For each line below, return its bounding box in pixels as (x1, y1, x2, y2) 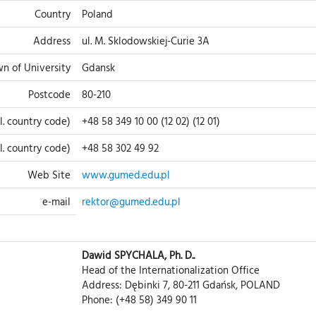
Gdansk (82, 59, 115, 75)
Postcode (28, 85, 71, 102)
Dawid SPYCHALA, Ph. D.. (82, 246, 195, 263)
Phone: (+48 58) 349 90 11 (82, 291, 197, 308)
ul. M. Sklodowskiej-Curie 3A (82, 32, 209, 49)
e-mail (42, 193, 71, 209)
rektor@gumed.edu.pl (82, 193, 181, 209)
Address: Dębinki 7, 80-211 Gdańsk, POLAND (82, 276, 280, 293)
